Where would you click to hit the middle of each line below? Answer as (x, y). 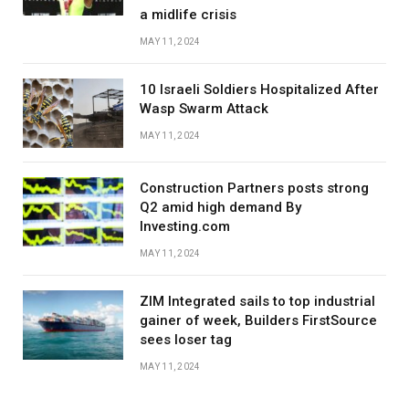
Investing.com (185, 227)
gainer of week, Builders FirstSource (258, 321)
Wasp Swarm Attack (204, 109)
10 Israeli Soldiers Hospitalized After (259, 90)
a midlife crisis (188, 15)
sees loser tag (186, 340)
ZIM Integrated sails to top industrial (257, 302)
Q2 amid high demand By (220, 208)
